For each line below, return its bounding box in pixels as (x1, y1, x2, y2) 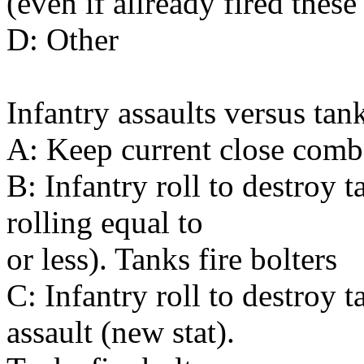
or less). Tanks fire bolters (6, 240, 337, 276)
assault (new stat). (6, 314, 235, 349)
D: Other (6, 21, 119, 57)
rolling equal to (6, 204, 203, 240)
